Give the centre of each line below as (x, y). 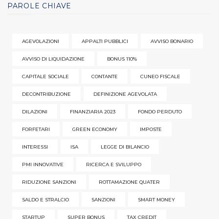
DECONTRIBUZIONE (46, 94)
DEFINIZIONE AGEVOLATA (125, 94)
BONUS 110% (122, 59)
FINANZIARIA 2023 (93, 111)
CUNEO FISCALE (160, 76)
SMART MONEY (156, 199)
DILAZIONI (35, 111)
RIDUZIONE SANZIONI (49, 182)
